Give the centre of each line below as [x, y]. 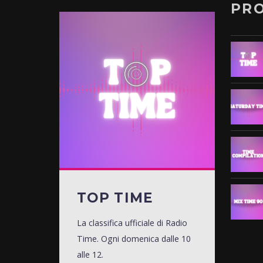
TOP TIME [115, 198]
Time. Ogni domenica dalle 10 [134, 238]
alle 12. [90, 254]
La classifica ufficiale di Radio [132, 222]
